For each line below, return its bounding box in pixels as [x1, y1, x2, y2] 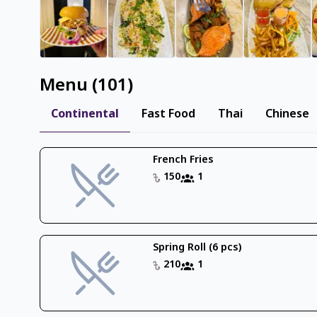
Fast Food [142, 107, 195, 122]
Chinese [265, 107, 309, 122]
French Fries [153, 154, 214, 167]
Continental [51, 107, 119, 122]
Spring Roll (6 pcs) [153, 241, 242, 255]
